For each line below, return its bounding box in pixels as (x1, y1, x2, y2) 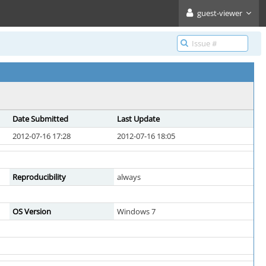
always (117, 172, 141, 182)
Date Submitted (12, 113, 68, 124)
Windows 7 (117, 206, 156, 217)
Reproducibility (12, 172, 66, 182)
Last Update (117, 113, 160, 124)
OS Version (12, 206, 51, 217)
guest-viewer (197, 8, 242, 18)
